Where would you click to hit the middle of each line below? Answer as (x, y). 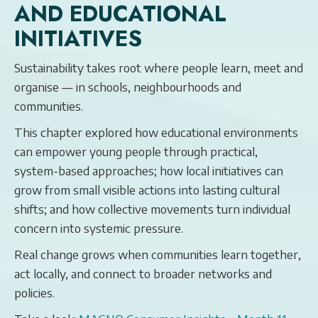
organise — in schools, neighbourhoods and (128, 87)
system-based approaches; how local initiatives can (149, 170)
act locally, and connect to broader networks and (143, 273)
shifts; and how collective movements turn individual (152, 209)
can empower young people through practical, (136, 151)
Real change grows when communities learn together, (158, 254)
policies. (34, 292)
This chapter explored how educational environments (156, 132)
